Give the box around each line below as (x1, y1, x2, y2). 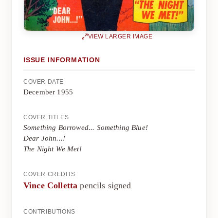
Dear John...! (23, 134, 66, 143)
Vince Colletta (23, 181, 78, 191)
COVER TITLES (23, 114, 69, 121)
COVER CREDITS (23, 171, 75, 178)
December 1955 (23, 88, 73, 96)
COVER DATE (23, 78, 64, 86)
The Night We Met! (23, 145, 82, 153)
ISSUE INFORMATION (23, 56, 100, 64)
